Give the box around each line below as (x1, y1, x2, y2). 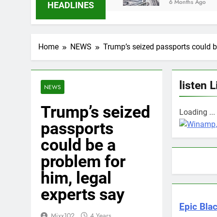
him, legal (41, 168, 111, 187)
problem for (41, 152, 125, 171)
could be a (41, 135, 116, 155)
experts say (41, 185, 124, 204)
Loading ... (179, 108, 215, 117)
